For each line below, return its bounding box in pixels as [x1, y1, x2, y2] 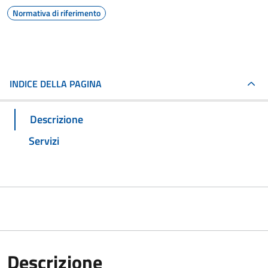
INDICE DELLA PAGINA [10, 77, 102, 91]
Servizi [29, 132, 59, 149]
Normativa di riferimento [13, 7, 100, 19]
